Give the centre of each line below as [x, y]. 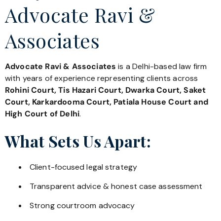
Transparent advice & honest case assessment [116, 186]
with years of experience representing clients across [102, 78]
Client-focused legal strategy [83, 167]
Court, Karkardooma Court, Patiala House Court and [107, 102]
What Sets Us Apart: [78, 141]
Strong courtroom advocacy [82, 206]
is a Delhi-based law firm [162, 66]
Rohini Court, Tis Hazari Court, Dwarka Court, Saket [106, 90]
